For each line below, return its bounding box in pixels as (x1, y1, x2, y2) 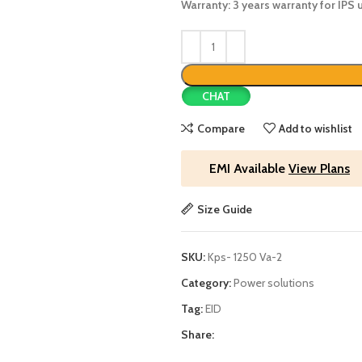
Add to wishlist (279, 120, 353, 136)
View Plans (288, 161, 350, 176)
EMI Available (209, 161, 288, 176)
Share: (181, 327, 214, 342)
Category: (181, 276, 231, 290)
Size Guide (196, 201, 252, 217)
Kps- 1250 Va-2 (208, 250, 282, 264)
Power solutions (234, 276, 314, 290)
